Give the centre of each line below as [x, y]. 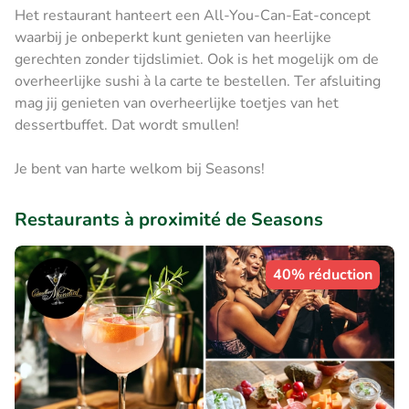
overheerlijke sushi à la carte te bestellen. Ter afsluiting [198, 81]
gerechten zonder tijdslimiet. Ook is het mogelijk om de [197, 59]
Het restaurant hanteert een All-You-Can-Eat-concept [193, 15]
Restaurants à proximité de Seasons [169, 219]
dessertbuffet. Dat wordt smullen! [127, 125]
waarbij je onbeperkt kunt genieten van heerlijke [173, 37]
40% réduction [323, 274]
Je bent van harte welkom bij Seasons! [140, 168]
